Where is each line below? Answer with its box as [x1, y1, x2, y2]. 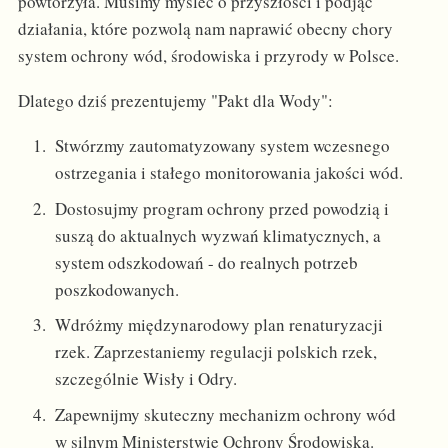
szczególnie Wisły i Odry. [55, 367, 238, 391]
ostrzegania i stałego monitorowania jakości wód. [55, 161, 404, 185]
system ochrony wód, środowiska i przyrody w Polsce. [17, 44, 399, 68]
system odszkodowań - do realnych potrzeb [55, 250, 359, 274]
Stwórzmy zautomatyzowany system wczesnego [55, 134, 391, 158]
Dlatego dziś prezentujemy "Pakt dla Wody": [17, 89, 333, 113]
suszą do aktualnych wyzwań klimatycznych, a [55, 223, 382, 247]
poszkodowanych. [55, 277, 180, 301]
